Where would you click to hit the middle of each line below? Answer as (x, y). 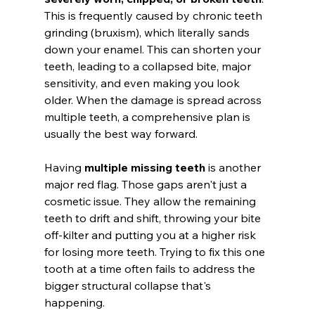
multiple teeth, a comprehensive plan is (148, 116)
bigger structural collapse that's (129, 285)
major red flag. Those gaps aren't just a (147, 184)
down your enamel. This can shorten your (154, 49)
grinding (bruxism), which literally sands (148, 32)
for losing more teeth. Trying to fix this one (156, 251)
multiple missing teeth (144, 167)
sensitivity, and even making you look (143, 83)
